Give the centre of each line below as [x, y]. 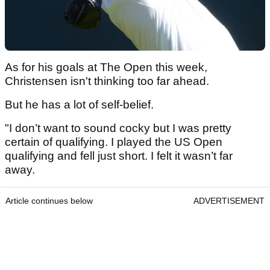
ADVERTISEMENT [229, 200]
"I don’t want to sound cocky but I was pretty [118, 128]
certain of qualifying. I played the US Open [114, 142]
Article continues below [49, 200]
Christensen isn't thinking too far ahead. [108, 81]
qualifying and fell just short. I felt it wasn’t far [119, 155]
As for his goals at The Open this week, [106, 67]
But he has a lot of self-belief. [81, 104]
